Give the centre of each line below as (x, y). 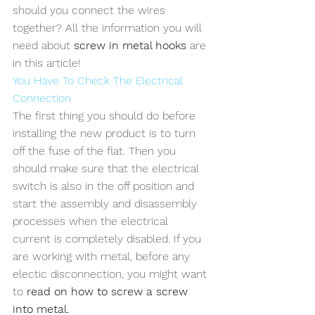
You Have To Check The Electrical (99, 81)
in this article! (46, 63)
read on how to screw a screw (109, 291)
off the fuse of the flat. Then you (96, 151)
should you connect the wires (91, 10)
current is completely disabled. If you (109, 239)
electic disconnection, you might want (111, 274)
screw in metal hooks (130, 45)
